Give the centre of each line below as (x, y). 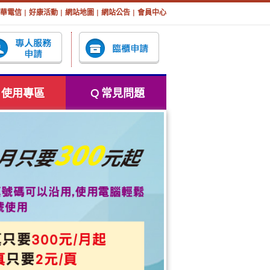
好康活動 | (46, 13)
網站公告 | (118, 13)
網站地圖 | (82, 13)
